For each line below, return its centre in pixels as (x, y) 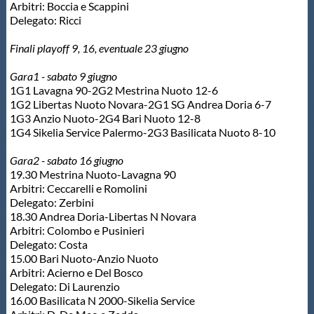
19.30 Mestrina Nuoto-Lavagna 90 (93, 175)
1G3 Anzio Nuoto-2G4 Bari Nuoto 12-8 (105, 118)
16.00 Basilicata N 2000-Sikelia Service (102, 301)
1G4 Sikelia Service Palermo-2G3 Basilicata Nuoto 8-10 (142, 132)
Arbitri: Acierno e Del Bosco (76, 273)
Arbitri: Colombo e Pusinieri (77, 231)
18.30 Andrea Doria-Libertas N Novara (103, 217)
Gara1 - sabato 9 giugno (64, 76)
